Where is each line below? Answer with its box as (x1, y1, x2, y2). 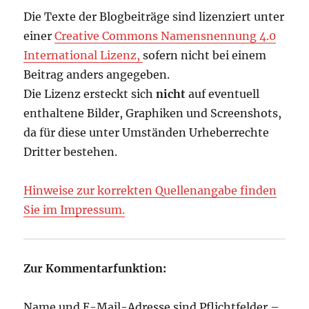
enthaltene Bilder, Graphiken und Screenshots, (23, 106, 282, 121)
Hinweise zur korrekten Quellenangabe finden (23, 183, 277, 198)
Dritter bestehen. (23, 145, 118, 159)
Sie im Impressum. (23, 203, 126, 217)
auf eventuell (186, 87, 260, 101)
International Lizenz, (23, 48, 143, 63)
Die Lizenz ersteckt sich (23, 87, 157, 101)
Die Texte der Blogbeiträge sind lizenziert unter (23, 10, 285, 24)
